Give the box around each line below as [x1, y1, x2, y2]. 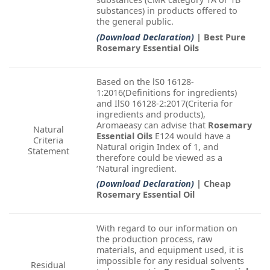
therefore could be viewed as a [96, 152, 222, 164]
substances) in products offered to [96, 5, 237, 17]
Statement [27, 145, 69, 157]
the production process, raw [96, 233, 212, 245]
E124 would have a [152, 130, 231, 142]
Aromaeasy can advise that [96, 119, 208, 131]
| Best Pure [196, 31, 246, 43]
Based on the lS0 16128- [96, 76, 194, 88]
